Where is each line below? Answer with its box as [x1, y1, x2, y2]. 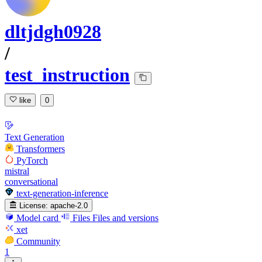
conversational [5, 176, 58, 187]
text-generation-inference [16, 188, 108, 198]
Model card [16, 212, 58, 223]
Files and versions [92, 212, 158, 223]
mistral [5, 166, 29, 176]
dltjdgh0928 [5, 21, 101, 43]
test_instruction [5, 64, 130, 86]
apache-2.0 [50, 201, 88, 210]
